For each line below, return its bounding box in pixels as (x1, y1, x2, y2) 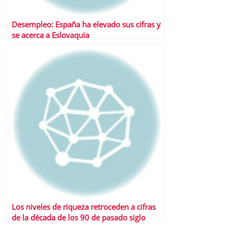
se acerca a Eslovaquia (12, 29, 89, 41)
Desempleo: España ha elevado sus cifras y (12, 19, 161, 30)
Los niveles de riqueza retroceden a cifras (12, 201, 156, 212)
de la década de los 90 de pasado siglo (12, 212, 145, 223)
